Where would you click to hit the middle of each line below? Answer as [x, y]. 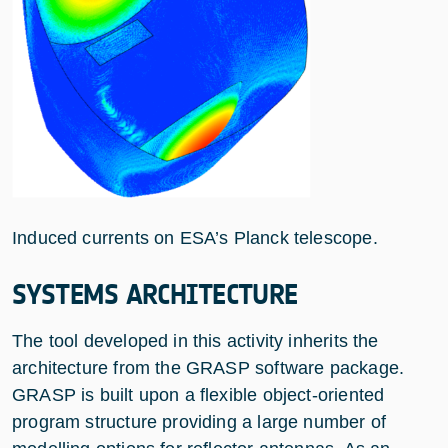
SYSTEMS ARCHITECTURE [159, 294]
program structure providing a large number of [199, 421]
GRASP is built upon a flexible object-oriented [198, 394]
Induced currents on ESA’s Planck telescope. [195, 237]
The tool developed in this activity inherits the [195, 340]
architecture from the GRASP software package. [208, 367]
